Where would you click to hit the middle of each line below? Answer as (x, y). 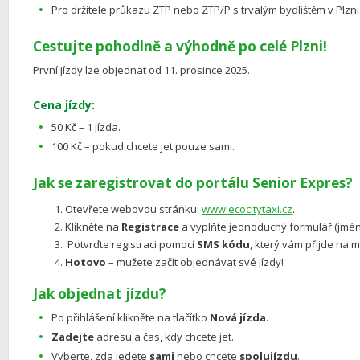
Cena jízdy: (64, 104)
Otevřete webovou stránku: (134, 209)
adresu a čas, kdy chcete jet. (164, 336)
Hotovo (86, 262)
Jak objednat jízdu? (100, 293)
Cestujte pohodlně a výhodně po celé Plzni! (180, 46)
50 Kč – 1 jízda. (86, 127)
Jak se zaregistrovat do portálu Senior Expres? (193, 182)
